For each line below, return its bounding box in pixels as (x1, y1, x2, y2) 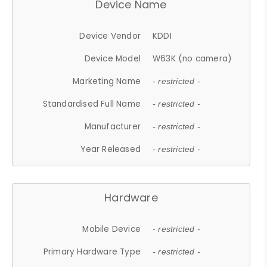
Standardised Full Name (42, 98, 141, 110)
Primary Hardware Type (43, 246, 141, 257)
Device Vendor (79, 30, 141, 42)
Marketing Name (73, 75, 141, 87)
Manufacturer (84, 120, 141, 132)
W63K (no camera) (153, 52, 232, 64)
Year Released (80, 143, 141, 155)
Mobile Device (82, 223, 141, 235)
